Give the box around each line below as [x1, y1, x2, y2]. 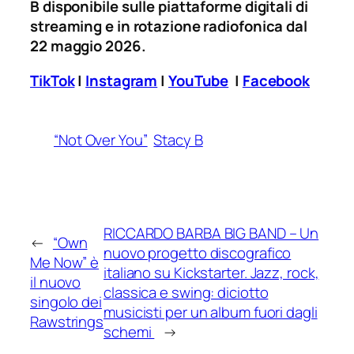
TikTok [30, 70, 75, 91]
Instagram [85, 70, 158, 91]
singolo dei [30, 292, 102, 313]
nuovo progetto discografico [104, 242, 292, 263]
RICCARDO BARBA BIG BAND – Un [104, 222, 319, 243]
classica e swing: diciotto [104, 281, 269, 303]
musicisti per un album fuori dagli [104, 301, 318, 322]
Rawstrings [30, 311, 104, 333]
